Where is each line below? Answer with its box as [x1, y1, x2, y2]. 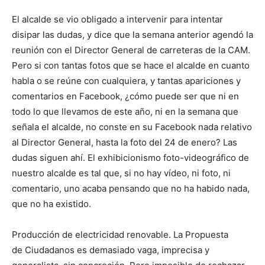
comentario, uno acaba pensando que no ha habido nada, [12, 183, 250, 195]
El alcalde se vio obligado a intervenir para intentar [12, 14, 223, 25]
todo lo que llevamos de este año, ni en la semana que [12, 106, 238, 118]
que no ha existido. [12, 198, 91, 210]
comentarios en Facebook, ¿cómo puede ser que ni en [12, 91, 239, 102]
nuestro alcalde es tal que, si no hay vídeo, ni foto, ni [12, 167, 231, 179]
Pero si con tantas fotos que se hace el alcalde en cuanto [12, 60, 250, 72]
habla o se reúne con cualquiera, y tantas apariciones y [12, 75, 241, 87]
